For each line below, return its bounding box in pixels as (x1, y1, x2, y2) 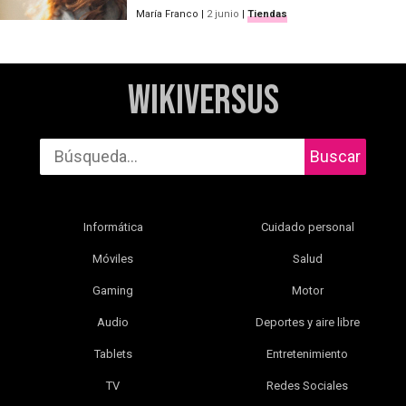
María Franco (136, 8, 198, 21)
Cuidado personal (260, 220, 354, 235)
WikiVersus (127, 76, 279, 127)
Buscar (310, 147, 361, 167)
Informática (82, 220, 143, 235)
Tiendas (247, 8, 287, 21)
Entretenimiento (266, 347, 349, 362)
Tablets (93, 347, 132, 362)
